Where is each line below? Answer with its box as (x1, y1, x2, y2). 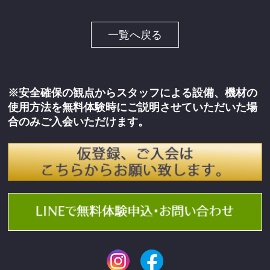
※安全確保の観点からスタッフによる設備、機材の (8, 87, 258, 99)
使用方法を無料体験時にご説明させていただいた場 (8, 101, 258, 114)
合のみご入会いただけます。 (8, 116, 149, 128)
